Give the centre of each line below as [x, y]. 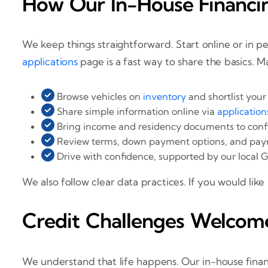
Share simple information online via [136, 112]
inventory [165, 97]
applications [50, 62]
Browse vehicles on [99, 97]
